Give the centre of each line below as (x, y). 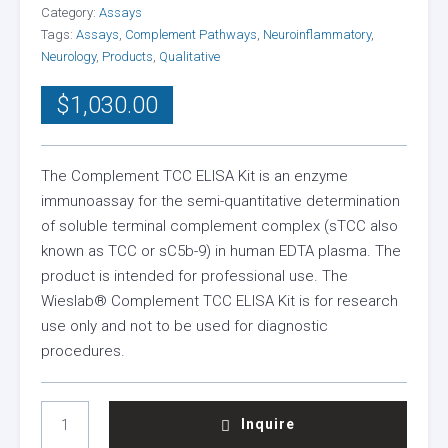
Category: (70, 12)
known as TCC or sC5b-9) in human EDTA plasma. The (221, 250)
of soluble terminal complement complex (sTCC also (219, 225)
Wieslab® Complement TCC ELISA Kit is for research (219, 300)
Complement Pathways (191, 34)
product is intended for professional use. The (194, 275)
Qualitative (189, 56)
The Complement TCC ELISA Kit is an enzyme (194, 175)
